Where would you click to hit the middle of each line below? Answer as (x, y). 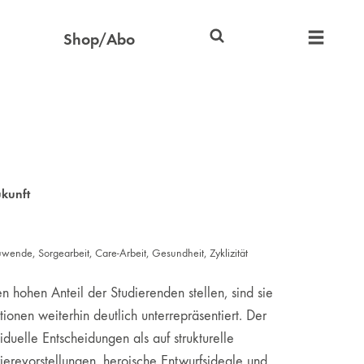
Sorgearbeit (63, 253)
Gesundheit (178, 253)
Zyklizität (228, 253)
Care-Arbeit (120, 253)
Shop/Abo (99, 39)
